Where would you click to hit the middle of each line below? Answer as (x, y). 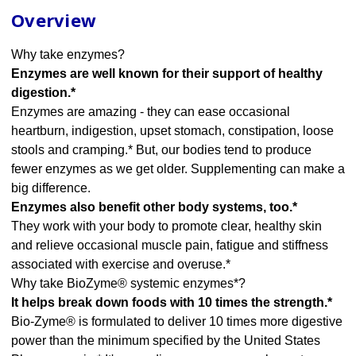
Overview (54, 20)
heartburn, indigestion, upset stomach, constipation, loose (172, 131)
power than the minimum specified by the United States (166, 341)
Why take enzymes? (68, 55)
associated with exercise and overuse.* (121, 265)
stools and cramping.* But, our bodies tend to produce (161, 150)
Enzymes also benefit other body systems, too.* (154, 207)
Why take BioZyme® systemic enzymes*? (128, 284)
